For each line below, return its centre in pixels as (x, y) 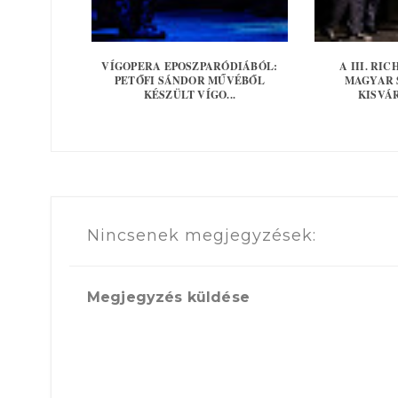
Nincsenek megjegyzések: (202, 236)
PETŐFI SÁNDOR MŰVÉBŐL (189, 81)
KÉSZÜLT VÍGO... (190, 95)
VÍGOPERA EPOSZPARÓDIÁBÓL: (190, 67)
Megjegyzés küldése (168, 297)
